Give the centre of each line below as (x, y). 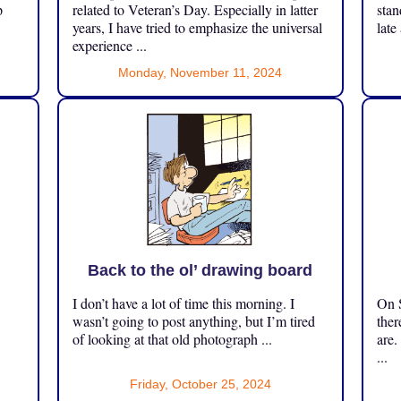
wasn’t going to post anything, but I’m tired (193, 321)
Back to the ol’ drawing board (200, 271)
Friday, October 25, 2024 (200, 384)
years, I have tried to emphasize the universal (197, 28)
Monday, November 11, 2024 (200, 73)
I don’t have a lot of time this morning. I (183, 303)
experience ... (109, 46)
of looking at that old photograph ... (172, 339)
